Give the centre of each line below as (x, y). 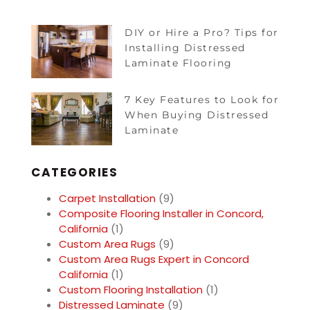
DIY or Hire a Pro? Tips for (202, 32)
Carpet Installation (107, 199)
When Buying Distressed (197, 115)
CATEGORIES (74, 173)
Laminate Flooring (179, 63)
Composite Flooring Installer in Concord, (161, 214)
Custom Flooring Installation (131, 290)
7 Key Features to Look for (202, 99)
